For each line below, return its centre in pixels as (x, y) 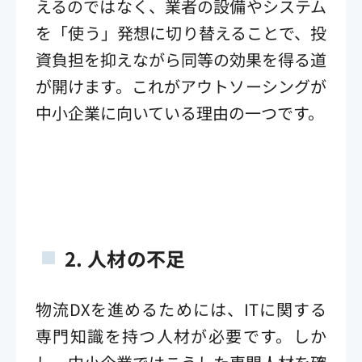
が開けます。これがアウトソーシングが (181, 86)
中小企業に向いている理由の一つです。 (180, 112)
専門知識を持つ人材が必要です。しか (181, 335)
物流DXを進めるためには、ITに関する (181, 309)
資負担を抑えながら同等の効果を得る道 (181, 59)
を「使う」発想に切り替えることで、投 (181, 32)
